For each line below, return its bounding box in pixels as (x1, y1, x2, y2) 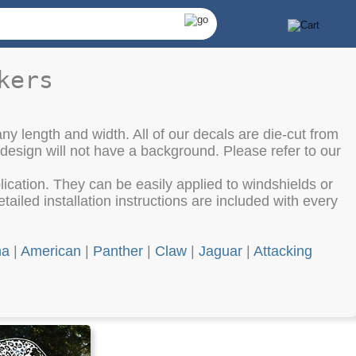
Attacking (253, 243, 312, 260)
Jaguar (199, 243, 242, 260)
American (21, 243, 81, 260)
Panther (93, 243, 143, 260)
